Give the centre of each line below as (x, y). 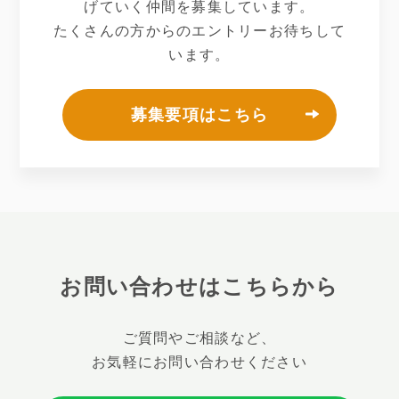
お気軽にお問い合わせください (199, 362)
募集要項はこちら (199, 115)
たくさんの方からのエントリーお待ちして (199, 31)
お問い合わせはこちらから (199, 287)
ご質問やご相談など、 (199, 338)
